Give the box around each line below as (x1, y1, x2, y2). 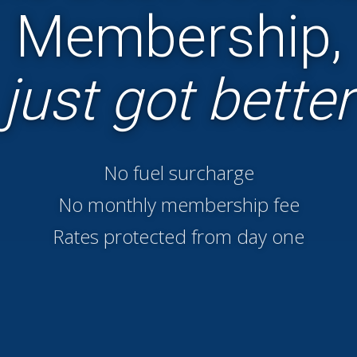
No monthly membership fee (57, 190, 300, 218)
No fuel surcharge (103, 159, 254, 186)
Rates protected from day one (53, 222, 304, 249)
